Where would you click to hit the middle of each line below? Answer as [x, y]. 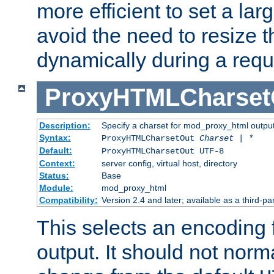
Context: [57, 164]
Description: [65, 126]
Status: [54, 176]
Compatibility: [68, 200]
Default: [55, 151]
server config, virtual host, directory [169, 164]
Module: [56, 188]
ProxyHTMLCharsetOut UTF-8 [162, 151]
